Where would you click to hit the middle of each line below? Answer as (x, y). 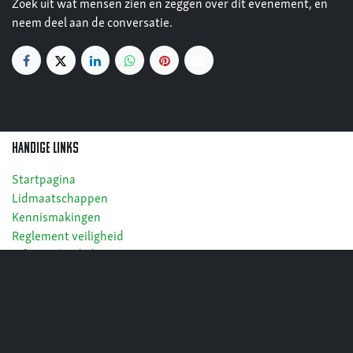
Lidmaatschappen (60, 200)
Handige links (45, 149)
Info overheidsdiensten (73, 256)
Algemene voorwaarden (75, 313)
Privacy (32, 294)
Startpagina (44, 181)
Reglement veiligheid (68, 238)
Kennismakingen (56, 219)
